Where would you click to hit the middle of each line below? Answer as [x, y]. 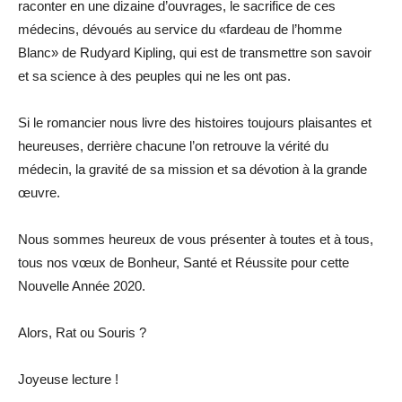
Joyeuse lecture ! [68, 379]
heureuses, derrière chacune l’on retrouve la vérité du [173, 145]
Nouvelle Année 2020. [82, 285]
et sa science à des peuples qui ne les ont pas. [154, 75]
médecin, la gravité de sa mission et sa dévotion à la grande [192, 169]
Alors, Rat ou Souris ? [82, 332]
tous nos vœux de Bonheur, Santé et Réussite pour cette [184, 262]
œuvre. [39, 192]
